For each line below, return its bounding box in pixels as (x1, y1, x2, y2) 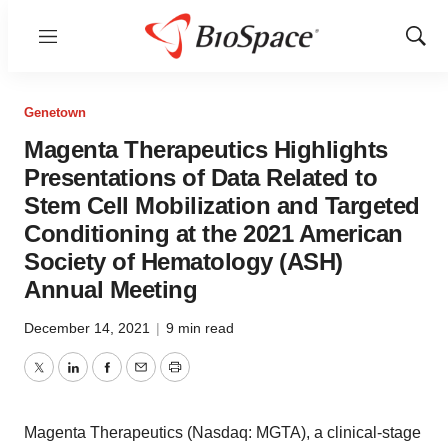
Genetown (24, 105, 86, 120)
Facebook (105, 370, 177, 388)
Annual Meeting (24, 276, 197, 303)
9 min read (166, 320, 234, 336)
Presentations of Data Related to (24, 164, 377, 191)
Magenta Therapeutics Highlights (24, 136, 388, 163)
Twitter (37, 370, 85, 388)
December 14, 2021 (24, 320, 154, 336)
